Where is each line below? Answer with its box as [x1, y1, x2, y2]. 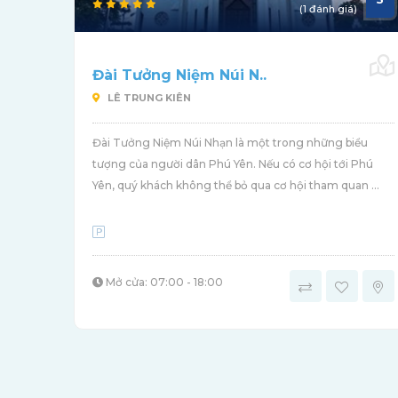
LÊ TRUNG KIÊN [105, 92, 191, 105]
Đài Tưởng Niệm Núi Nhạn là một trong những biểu [92, 136, 368, 150]
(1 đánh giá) [298, 3, 357, 16]
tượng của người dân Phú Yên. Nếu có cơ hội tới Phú [92, 157, 373, 171]
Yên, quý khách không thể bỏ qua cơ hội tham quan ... [92, 179, 379, 193]
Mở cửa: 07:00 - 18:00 [103, 275, 223, 290]
